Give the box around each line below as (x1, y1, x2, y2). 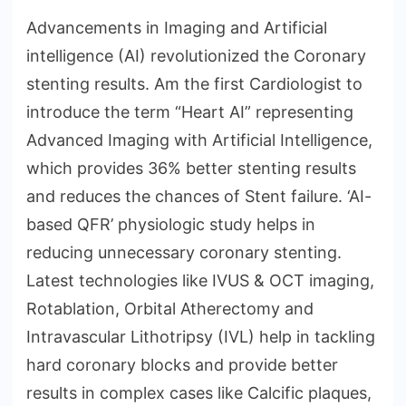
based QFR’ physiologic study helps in (26, 215, 315, 235)
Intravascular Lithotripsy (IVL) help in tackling (26, 327, 375, 347)
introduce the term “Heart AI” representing (26, 102, 353, 122)
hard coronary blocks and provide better (26, 355, 338, 375)
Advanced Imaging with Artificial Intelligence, (26, 130, 372, 150)
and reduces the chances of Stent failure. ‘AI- (26, 187, 372, 207)
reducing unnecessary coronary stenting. (26, 243, 342, 263)
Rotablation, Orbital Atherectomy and (26, 299, 314, 319)
